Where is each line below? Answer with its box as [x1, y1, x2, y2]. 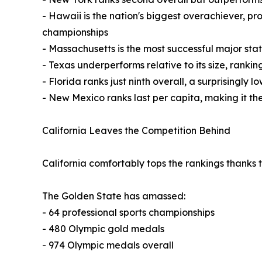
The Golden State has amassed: [42, 189, 185, 202]
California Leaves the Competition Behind [42, 124, 230, 136]
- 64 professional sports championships [42, 206, 215, 218]
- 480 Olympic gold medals [42, 222, 164, 235]
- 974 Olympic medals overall [42, 239, 174, 251]
